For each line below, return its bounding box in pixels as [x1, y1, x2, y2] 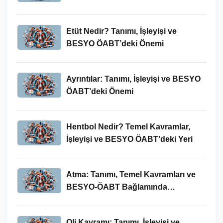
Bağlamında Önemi [66, 3, 138, 12]
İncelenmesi [66, 195, 111, 204]
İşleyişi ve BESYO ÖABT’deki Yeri [66, 134, 193, 143]
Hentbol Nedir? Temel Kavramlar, [66, 122, 190, 131]
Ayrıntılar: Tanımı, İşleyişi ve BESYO [66, 74, 201, 83]
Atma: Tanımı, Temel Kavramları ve [66, 170, 196, 179]
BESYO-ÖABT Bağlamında [66, 182, 167, 191]
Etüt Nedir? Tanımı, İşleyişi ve [66, 26, 177, 35]
